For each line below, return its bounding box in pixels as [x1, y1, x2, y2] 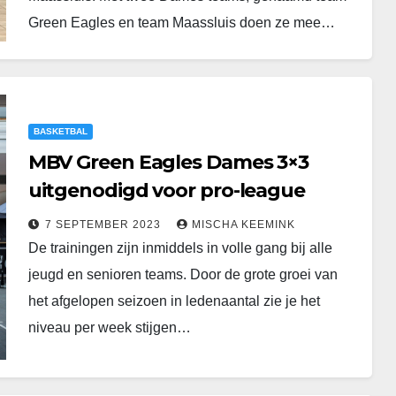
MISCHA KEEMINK [191, 217, 295, 231]
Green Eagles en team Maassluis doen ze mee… [27, 15, 335, 30]
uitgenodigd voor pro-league [27, 178, 305, 202]
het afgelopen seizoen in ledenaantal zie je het [27, 293, 320, 308]
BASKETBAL [33, 126, 88, 136]
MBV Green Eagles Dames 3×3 [27, 149, 278, 174]
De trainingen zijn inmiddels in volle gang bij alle [27, 240, 332, 255]
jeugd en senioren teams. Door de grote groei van [27, 266, 338, 282]
